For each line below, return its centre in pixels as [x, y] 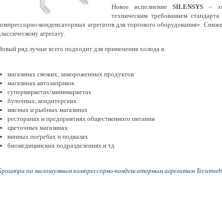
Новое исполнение [139, 7]
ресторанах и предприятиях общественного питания [81, 119]
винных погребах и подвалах [48, 137]
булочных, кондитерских [42, 101]
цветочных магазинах [38, 128]
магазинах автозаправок [41, 83]
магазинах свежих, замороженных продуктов [71, 74]
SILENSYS [185, 7]
